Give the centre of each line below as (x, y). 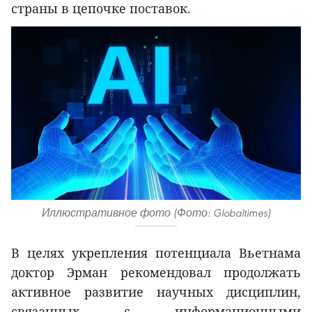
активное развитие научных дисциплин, (156, 292)
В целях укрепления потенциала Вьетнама (156, 253)
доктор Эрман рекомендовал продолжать (156, 273)
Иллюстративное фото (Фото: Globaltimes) (156, 213)
